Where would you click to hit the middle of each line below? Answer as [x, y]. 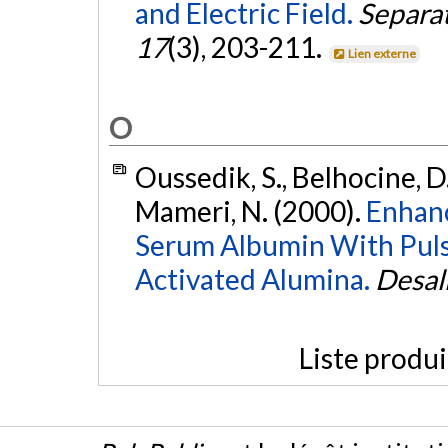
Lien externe [382, 53]
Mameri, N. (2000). [250, 211]
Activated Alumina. [252, 279]
